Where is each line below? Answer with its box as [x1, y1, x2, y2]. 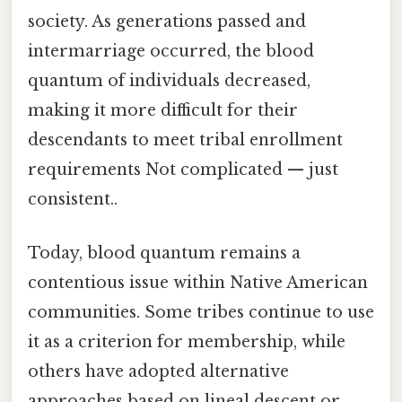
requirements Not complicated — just [28, 160, 338, 180]
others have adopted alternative [28, 361, 289, 381]
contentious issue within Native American [28, 272, 368, 293]
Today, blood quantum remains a [28, 242, 301, 263]
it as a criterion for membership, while [28, 331, 345, 352]
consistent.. [28, 189, 118, 210]
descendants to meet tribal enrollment [28, 130, 343, 151]
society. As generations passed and [28, 12, 306, 32]
